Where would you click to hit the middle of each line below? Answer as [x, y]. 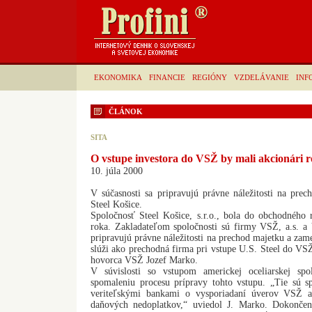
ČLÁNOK [126, 111]
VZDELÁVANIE [262, 77]
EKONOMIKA [118, 77]
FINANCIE [167, 77]
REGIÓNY [210, 77]
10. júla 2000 [117, 171]
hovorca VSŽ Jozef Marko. [144, 260]
